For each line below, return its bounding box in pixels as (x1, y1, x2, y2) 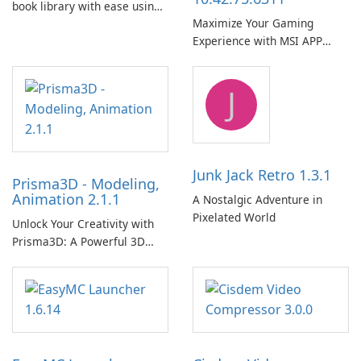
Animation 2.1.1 (12, 189, 120, 210)
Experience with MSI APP (193, 33, 322, 49)
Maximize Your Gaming (193, 15, 313, 31)
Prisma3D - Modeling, (12, 174, 160, 194)
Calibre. (12, 16, 53, 32)
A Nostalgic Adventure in (193, 192, 322, 208)
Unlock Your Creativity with (12, 216, 154, 232)
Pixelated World (193, 210, 276, 226)
